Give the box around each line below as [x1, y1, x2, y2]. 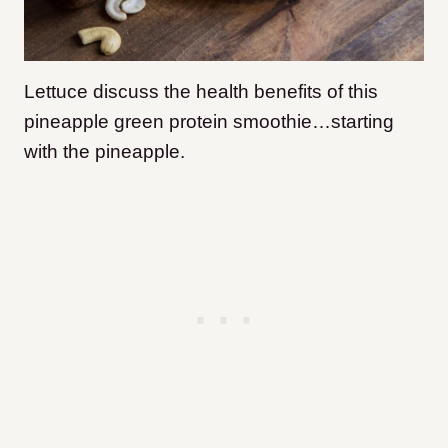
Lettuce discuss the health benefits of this [24, 81, 378, 103]
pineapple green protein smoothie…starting [24, 111, 394, 133]
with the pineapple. [24, 141, 185, 163]
